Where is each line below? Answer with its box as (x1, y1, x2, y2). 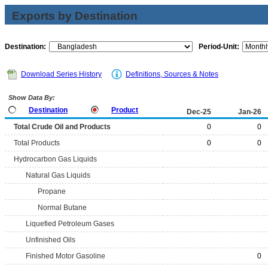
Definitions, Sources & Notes (126, 70, 218, 78)
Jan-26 (238, 108, 261, 116)
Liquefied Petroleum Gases (26, 220, 114, 228)
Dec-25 (187, 108, 211, 116)
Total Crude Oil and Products (14, 123, 111, 131)
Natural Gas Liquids (26, 171, 90, 179)
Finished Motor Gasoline (26, 252, 105, 260)
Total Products (14, 139, 60, 147)
